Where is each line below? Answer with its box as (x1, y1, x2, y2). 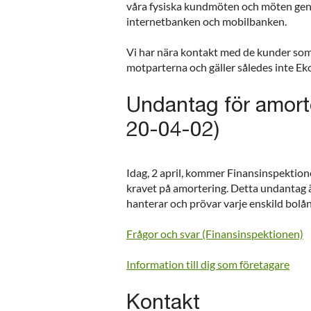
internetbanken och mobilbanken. (126, 15, 287, 28)
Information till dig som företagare (126, 258, 289, 271)
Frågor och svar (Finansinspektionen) (126, 227, 303, 241)
